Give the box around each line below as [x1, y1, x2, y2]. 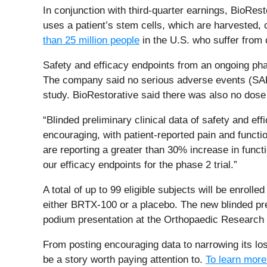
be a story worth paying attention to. [43, 253, 206, 265]
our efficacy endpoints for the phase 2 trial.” [43, 159, 237, 170]
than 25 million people [43, 34, 139, 46]
